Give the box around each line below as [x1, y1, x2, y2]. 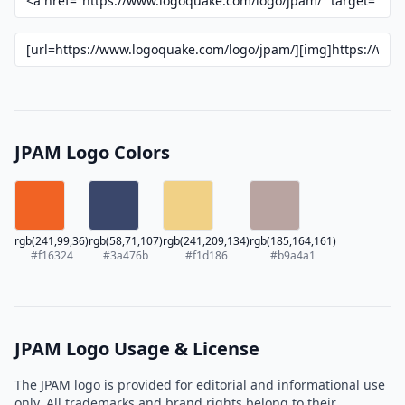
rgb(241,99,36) [14, 233, 89, 249]
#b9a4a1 [270, 248, 316, 263]
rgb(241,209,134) [163, 233, 250, 249]
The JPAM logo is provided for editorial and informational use [14, 376, 385, 393]
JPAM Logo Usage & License [14, 336, 259, 361]
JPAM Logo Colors [14, 140, 170, 165]
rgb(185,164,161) [250, 233, 336, 249]
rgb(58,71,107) [89, 233, 163, 249]
